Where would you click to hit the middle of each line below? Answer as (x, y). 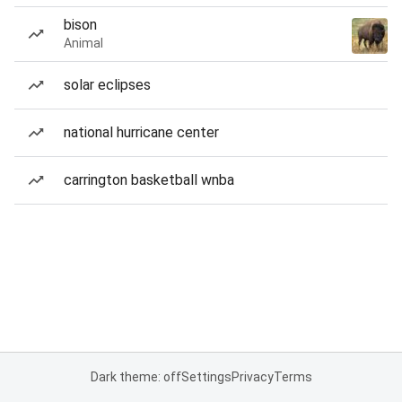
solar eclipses (107, 85)
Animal (83, 43)
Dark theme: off (135, 377)
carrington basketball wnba (149, 180)
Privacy (252, 377)
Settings (206, 377)
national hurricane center (141, 132)
